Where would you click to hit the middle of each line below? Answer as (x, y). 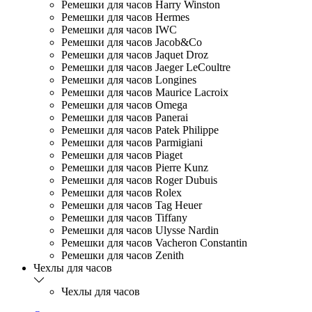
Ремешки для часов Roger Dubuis (139, 180)
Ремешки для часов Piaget (122, 155)
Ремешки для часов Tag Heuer (132, 205)
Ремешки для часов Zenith (123, 255)
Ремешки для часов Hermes (125, 17)
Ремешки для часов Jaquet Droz (135, 54)
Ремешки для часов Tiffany (124, 217)
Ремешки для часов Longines (129, 79)
